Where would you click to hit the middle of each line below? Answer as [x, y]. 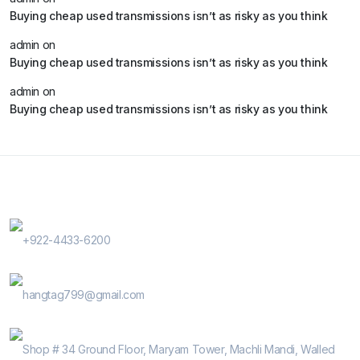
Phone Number [64, 223]
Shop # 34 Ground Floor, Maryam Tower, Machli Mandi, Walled [179, 350]
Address [47, 332]
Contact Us [42, 189]
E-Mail [40, 277]
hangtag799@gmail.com [84, 295]
